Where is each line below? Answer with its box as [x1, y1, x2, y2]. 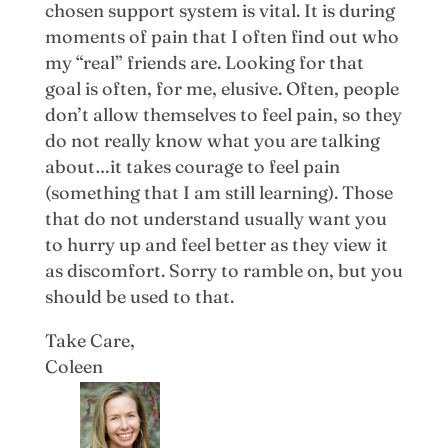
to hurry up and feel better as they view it [44, 232, 388, 256]
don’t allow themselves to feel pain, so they [44, 102, 402, 126]
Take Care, [44, 328, 135, 352]
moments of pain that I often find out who [44, 24, 399, 48]
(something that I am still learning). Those [44, 180, 393, 204]
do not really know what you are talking [44, 128, 380, 152]
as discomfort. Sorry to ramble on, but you [44, 258, 403, 282]
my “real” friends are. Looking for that [44, 50, 364, 74]
